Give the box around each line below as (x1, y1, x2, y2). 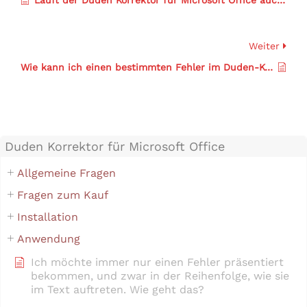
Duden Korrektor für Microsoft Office (5, 138, 225, 153)
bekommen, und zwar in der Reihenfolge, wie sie (31, 269, 289, 282)
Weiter (249, 40, 283, 51)
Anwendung (17, 232, 80, 245)
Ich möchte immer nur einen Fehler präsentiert (31, 255, 284, 269)
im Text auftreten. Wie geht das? (31, 282, 204, 296)
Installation (17, 210, 78, 223)
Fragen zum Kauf (17, 188, 108, 201)
